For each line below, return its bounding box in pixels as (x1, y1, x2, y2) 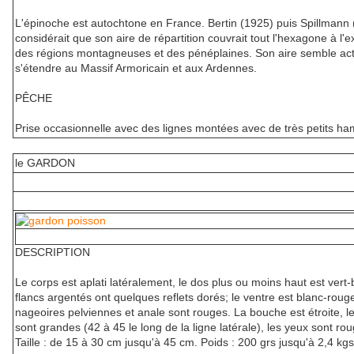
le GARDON (15, 156, 75, 170)
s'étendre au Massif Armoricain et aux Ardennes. (15, 62, 257, 75)
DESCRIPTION (15, 246, 90, 259)
